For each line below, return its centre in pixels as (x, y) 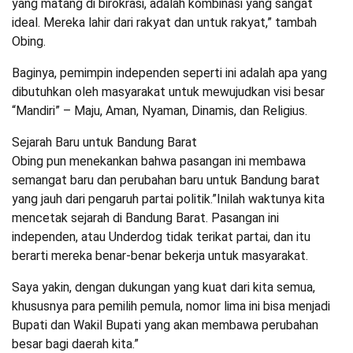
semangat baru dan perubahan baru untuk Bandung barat (166, 180)
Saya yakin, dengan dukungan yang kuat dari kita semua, (163, 288)
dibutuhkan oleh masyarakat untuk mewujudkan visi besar (168, 92)
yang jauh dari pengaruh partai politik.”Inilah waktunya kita (168, 199)
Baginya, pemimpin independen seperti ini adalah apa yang (169, 73)
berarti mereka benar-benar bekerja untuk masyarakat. (160, 256)
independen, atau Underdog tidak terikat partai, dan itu (161, 237)
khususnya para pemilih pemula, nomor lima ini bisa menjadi (171, 307)
